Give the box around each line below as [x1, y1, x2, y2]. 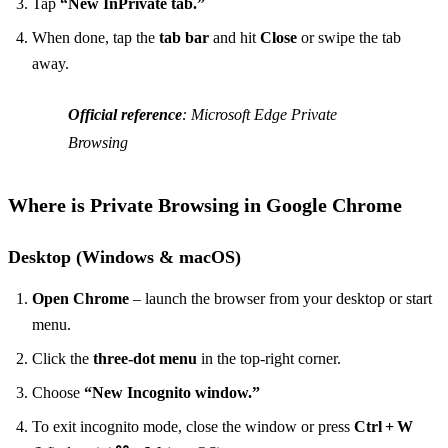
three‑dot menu [93, 349, 197, 367]
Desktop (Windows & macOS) [8, 246, 241, 267]
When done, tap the [32, 28, 159, 46]
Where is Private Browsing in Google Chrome [8, 193, 402, 216]
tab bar [159, 28, 209, 46]
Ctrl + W [354, 417, 413, 435]
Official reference [68, 105, 182, 123]
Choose [32, 383, 84, 401]
